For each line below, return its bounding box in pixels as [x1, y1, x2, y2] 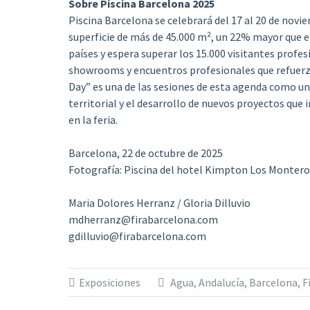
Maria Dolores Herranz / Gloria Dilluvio [68, 196, 250, 210]
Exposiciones [78, 275, 140, 289]
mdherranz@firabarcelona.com [68, 212, 218, 226]
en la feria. [68, 113, 118, 127]
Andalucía [198, 275, 244, 289]
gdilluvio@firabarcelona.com [68, 229, 206, 243]
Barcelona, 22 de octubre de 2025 [68, 146, 223, 160]
